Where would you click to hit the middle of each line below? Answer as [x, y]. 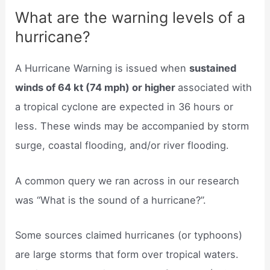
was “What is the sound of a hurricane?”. [111, 200]
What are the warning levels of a [130, 18]
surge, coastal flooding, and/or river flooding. [122, 146]
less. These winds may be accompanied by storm [132, 126]
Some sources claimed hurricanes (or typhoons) [129, 235]
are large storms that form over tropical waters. [127, 254]
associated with [215, 88]
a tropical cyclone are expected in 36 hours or [124, 107]
